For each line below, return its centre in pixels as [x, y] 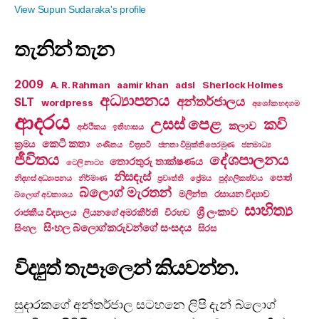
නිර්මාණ [93, 178]
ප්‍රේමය [201, 178]
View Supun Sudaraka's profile [80, 9]
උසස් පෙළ [186, 124]
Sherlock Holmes [242, 84]
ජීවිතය [37, 159]
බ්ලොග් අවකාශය [43, 194]
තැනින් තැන [64, 49]
